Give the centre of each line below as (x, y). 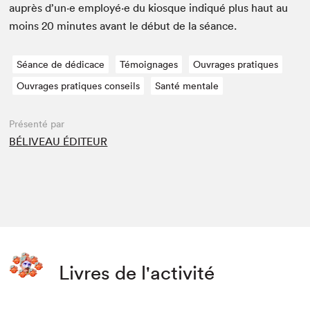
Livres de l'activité (137, 273)
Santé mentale (187, 86)
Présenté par (37, 124)
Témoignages (149, 65)
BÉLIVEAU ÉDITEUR (58, 142)
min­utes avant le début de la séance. (146, 26)
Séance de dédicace (61, 65)
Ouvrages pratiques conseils (79, 86)
